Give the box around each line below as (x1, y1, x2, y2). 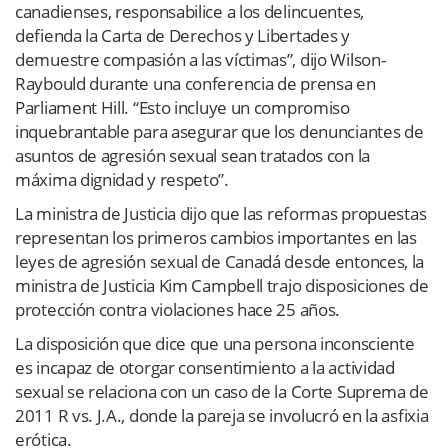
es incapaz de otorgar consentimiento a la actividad (15, 355, 395, 379)
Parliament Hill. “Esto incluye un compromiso (15, 95, 350, 119)
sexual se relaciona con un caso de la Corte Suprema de (15, 379, 429, 403)
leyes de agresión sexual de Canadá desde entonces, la (15, 249, 425, 273)
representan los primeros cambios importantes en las (15, 225, 417, 249)
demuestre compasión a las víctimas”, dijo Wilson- (15, 47, 386, 71)
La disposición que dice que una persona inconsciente (15, 331, 415, 355)
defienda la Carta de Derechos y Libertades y (15, 23, 350, 47)
